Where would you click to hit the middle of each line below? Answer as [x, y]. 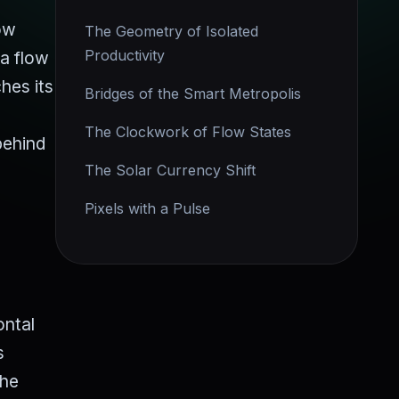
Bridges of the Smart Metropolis [193, 94]
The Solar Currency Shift [170, 170]
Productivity [125, 55]
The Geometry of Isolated [171, 31]
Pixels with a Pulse [147, 208]
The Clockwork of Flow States [188, 132]
